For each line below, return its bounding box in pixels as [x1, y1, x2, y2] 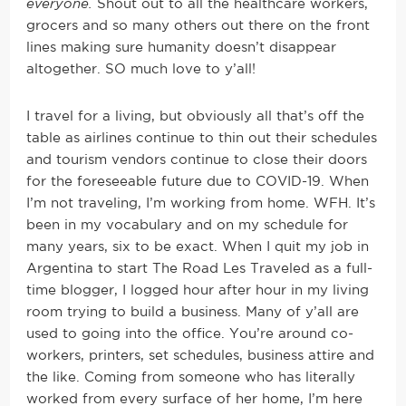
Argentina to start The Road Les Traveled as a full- [26, 262, 373, 275]
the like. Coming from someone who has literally [26, 371, 356, 383]
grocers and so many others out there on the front [26, 19, 371, 32]
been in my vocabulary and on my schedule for [26, 218, 349, 231]
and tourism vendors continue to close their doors [26, 153, 368, 166]
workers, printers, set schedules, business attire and [26, 349, 375, 362]
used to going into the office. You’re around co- [26, 327, 354, 340]
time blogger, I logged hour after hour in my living [26, 284, 370, 296]
